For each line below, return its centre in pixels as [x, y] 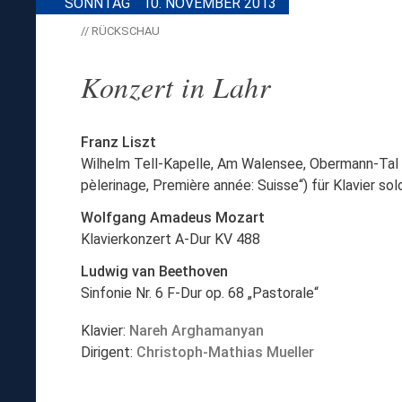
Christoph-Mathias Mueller [225, 352]
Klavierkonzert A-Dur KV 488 [170, 239]
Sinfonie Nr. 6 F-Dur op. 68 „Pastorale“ [200, 293]
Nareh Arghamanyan [197, 330]
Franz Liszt [118, 142]
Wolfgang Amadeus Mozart [173, 217]
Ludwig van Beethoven [154, 271]
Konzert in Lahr [176, 86]
